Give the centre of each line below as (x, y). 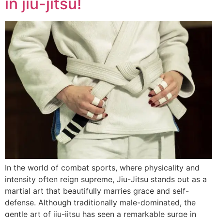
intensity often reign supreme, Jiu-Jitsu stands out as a (106, 179)
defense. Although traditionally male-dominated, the (100, 203)
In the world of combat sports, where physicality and (102, 168)
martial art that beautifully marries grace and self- (97, 191)
